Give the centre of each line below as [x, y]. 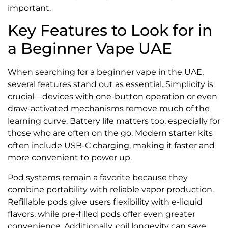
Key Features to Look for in [110, 31]
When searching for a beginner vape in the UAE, [106, 72]
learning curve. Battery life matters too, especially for [114, 121]
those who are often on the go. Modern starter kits [110, 133]
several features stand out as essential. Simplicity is [110, 84]
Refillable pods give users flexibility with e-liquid [105, 202]
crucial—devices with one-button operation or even [112, 97]
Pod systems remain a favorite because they [98, 177]
